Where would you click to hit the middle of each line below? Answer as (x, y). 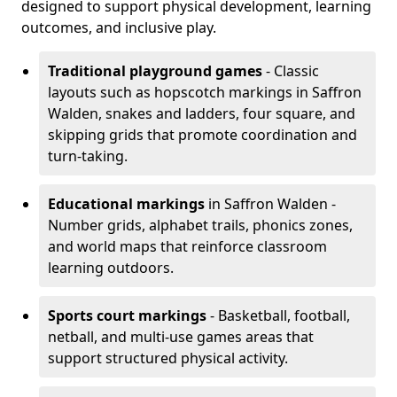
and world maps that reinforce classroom (187, 246)
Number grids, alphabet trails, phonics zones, (200, 225)
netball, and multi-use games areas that (181, 337)
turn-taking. (88, 156)
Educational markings (126, 204)
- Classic (291, 71)
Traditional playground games (155, 71)
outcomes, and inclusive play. (119, 27)
